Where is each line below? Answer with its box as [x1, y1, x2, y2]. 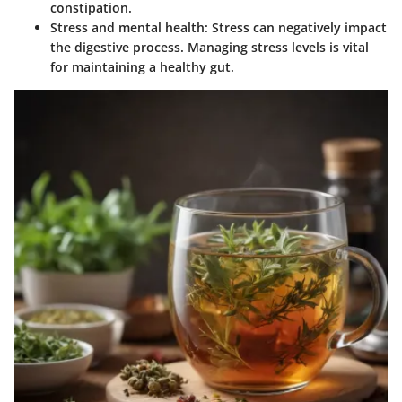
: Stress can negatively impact [205, 18, 387, 36]
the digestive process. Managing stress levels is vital [50, 38, 369, 56]
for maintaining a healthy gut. [50, 57, 234, 75]
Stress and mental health [50, 18, 205, 36]
